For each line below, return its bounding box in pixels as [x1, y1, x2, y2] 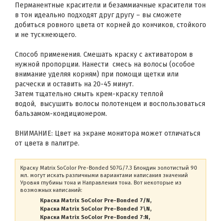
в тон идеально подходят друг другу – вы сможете [15, 11, 182, 19]
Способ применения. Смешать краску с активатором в [15, 50, 193, 59]
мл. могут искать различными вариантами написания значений [20, 172, 188, 179]
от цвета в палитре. [15, 139, 79, 147]
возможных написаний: [20, 187, 82, 193]
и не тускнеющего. [15, 31, 76, 39]
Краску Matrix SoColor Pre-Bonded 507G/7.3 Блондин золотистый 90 [20, 165, 197, 171]
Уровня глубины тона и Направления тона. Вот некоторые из [20, 180, 182, 186]
